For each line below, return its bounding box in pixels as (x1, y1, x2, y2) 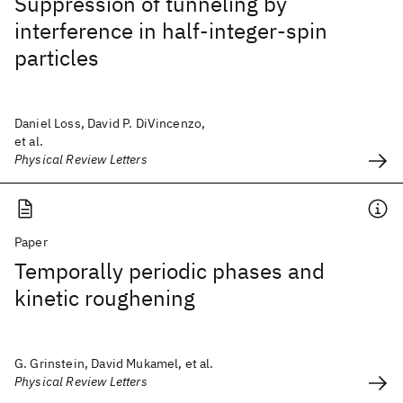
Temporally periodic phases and (14, 256, 325, 285)
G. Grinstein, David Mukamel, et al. (14, 355, 214, 372)
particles (14, 43, 99, 72)
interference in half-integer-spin (14, 16, 327, 45)
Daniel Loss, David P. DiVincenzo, (14, 115, 206, 131)
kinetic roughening (14, 283, 195, 312)
